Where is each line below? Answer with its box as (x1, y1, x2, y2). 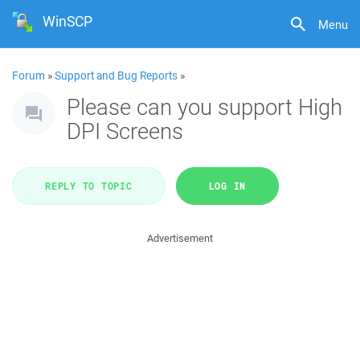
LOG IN (208, 179, 246, 192)
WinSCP (43, 11, 93, 31)
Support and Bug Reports (55, 68, 178, 83)
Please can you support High (67, 92, 342, 121)
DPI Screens (67, 116, 183, 145)
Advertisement (147, 231, 213, 245)
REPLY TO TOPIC (45, 179, 133, 192)
